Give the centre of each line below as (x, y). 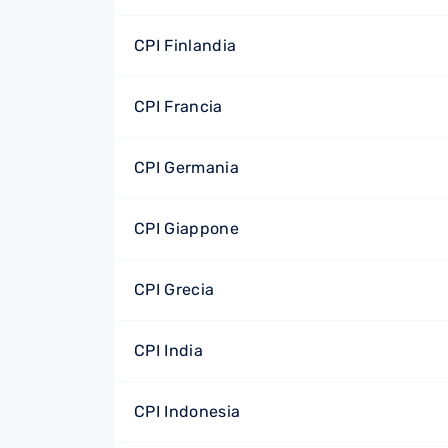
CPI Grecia (174, 289)
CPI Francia (178, 106)
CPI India (168, 350)
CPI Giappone (186, 228)
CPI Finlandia (185, 45)
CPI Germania (186, 167)
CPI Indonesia (187, 411)
